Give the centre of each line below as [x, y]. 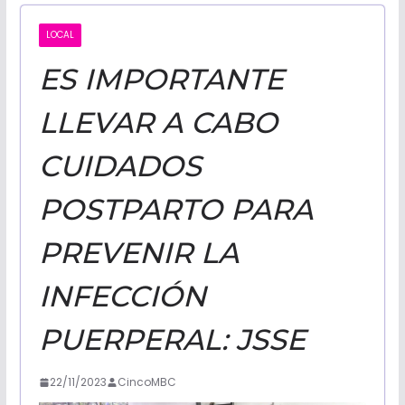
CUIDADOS [120, 166]
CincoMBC [146, 382]
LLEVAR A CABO [158, 123]
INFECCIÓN [122, 297]
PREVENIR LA [138, 253]
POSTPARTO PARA [175, 210]
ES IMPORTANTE [161, 80]
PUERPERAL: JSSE [172, 340]
